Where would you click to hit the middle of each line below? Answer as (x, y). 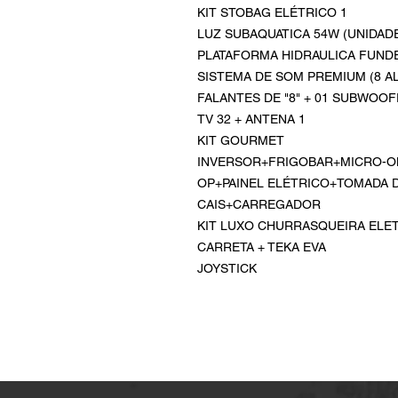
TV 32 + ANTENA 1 (251, 119)
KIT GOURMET (241, 140)
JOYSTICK (227, 268)
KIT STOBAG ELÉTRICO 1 (272, 12)
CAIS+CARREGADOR (259, 204)
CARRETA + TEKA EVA (262, 247)
